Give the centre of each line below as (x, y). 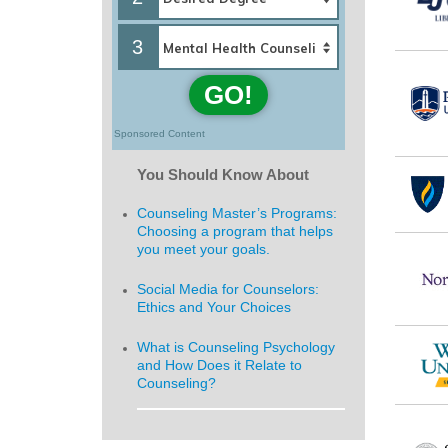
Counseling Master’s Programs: (237, 213)
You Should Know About (223, 174)
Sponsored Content (159, 133)
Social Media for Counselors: (228, 289)
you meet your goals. (203, 249)
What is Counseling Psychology (236, 347)
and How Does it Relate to (219, 365)
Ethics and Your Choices (214, 307)
